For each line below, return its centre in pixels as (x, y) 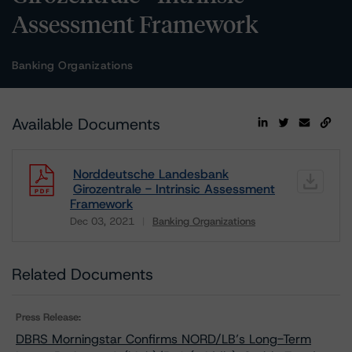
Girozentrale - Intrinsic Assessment (174, 189)
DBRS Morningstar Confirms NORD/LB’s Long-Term (163, 339)
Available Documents (86, 124)
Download (97, 232)
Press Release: (48, 317)
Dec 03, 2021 (102, 221)
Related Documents (82, 274)
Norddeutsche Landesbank (151, 174)
